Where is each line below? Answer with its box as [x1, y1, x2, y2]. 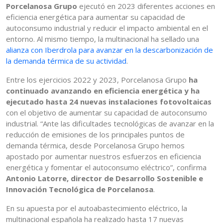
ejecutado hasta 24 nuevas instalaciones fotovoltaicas [6, 97, 212, 107]
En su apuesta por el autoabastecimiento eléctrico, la [6, 203, 187, 214]
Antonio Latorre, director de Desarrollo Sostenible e [6, 173, 203, 184]
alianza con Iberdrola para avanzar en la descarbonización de [6, 45, 213, 55]
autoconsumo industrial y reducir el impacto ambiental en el [6, 23, 208, 33]
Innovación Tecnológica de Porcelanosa [6, 184, 153, 195]
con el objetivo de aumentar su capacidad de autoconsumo [6, 108, 207, 118]
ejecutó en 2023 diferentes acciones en [79, 1, 215, 11]
